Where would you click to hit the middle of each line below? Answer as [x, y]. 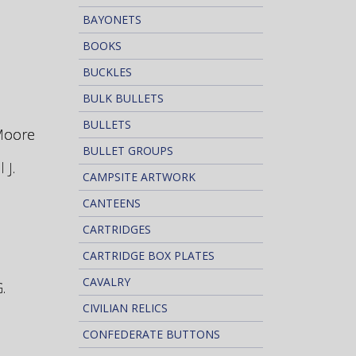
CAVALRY [106, 282]
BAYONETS [112, 19]
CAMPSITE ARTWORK [139, 177]
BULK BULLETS [123, 98]
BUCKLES [107, 72]
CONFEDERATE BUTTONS [151, 334]
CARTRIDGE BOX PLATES [148, 255]
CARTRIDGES [116, 229]
